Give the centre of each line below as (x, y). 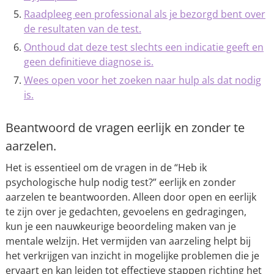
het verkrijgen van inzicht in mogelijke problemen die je (132, 256)
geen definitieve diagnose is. (88, 62)
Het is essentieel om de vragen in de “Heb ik (106, 168)
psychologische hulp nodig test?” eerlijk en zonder (120, 182)
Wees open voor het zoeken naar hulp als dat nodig (142, 80)
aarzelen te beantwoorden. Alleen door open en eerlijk (131, 197)
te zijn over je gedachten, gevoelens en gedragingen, (126, 212)
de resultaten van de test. (82, 29)
